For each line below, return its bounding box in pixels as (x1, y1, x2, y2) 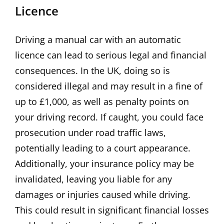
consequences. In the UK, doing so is (15, 64, 170, 77)
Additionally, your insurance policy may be (15, 157, 194, 170)
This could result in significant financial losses (15, 204, 209, 216)
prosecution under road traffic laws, (15, 126, 166, 139)
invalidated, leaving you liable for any (15, 173, 172, 185)
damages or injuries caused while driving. (15, 188, 190, 201)
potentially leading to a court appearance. (15, 142, 190, 154)
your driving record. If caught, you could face (15, 111, 203, 123)
